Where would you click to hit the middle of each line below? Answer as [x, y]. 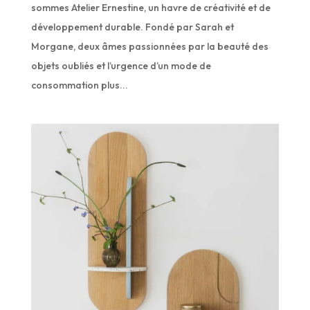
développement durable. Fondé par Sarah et [132, 27]
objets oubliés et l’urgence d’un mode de [121, 66]
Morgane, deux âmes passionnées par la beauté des [149, 47]
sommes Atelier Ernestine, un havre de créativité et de [151, 8]
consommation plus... [79, 85]
